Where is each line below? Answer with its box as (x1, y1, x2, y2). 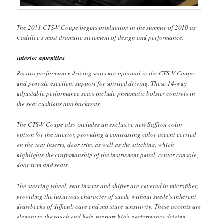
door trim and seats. (17, 161, 70, 170)
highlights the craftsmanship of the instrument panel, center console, (17, 150, 199, 160)
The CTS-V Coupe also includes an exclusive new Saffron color (17, 120, 183, 129)
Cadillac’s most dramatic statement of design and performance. (17, 33, 184, 42)
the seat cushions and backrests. (17, 99, 102, 109)
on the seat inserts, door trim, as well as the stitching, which (17, 140, 175, 149)
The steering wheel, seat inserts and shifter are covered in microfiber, (17, 181, 199, 190)
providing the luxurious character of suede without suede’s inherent (17, 191, 197, 200)
